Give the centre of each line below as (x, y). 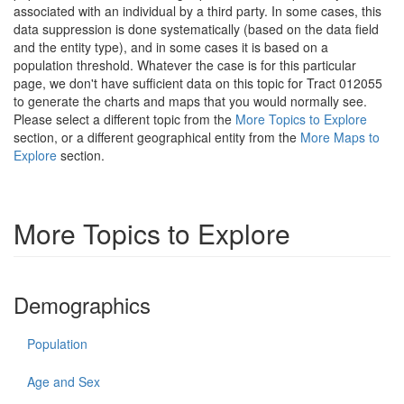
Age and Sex (64, 381)
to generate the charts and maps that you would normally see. (190, 101)
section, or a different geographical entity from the (157, 137)
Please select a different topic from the (124, 119)
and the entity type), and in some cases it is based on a (171, 47)
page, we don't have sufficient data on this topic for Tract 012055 (198, 83)
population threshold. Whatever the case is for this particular (185, 65)
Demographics (82, 304)
